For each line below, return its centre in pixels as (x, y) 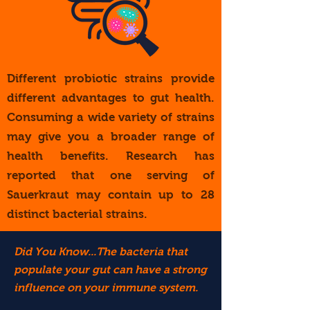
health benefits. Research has (111, 156)
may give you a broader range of (111, 137)
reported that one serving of (111, 175)
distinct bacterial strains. (77, 214)
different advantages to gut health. (111, 98)
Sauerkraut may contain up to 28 (111, 195)
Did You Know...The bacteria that (101, 252)
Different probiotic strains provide (111, 79)
